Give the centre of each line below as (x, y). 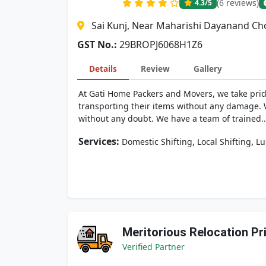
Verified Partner (153, 247)
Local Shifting (224, 142)
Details (103, 69)
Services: (99, 141)
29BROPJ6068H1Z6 (161, 45)
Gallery (208, 69)
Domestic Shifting (157, 142)
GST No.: (97, 45)
